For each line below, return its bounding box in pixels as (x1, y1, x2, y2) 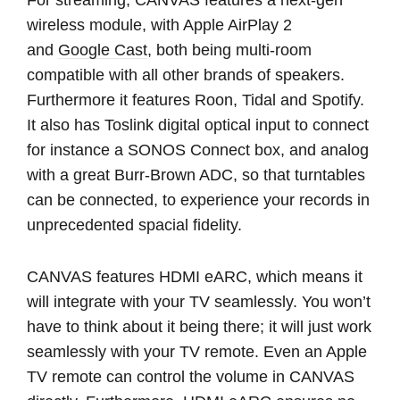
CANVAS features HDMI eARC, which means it (27, 267, 362, 286)
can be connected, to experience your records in (27, 190, 370, 209)
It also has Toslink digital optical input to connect (27, 115, 369, 134)
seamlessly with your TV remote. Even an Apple (27, 342, 367, 361)
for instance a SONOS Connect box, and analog (27, 140, 369, 159)
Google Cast (58, 40, 147, 59)
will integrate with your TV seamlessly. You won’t (27, 292, 371, 311)
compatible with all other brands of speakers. (27, 65, 345, 84)
